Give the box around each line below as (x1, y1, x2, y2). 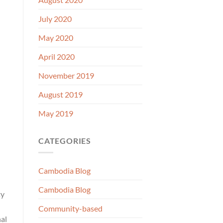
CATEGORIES (38, 135, 91, 145)
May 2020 (38, 32, 73, 42)
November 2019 (38, 70, 94, 80)
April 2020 (38, 51, 75, 61)
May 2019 (38, 108, 73, 118)
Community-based (38, 204, 103, 214)
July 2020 (38, 13, 72, 23)
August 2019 (38, 89, 83, 99)
